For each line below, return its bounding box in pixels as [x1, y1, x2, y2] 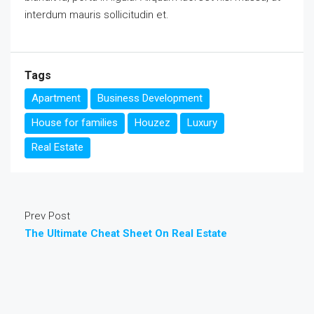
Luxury [187, 116, 217, 130]
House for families [32, 116, 118, 130]
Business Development [97, 92, 203, 105]
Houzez [135, 116, 170, 130]
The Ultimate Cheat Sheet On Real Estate [25, 227, 227, 240]
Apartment [32, 92, 81, 105]
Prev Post [25, 210, 70, 223]
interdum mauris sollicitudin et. [25, 8, 169, 22]
